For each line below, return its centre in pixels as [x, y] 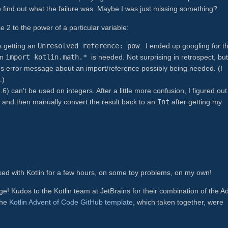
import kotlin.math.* [48, 57]
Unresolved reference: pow [89, 46]
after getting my [196, 102]
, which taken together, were [178, 202]
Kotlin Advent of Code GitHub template [71, 202]
